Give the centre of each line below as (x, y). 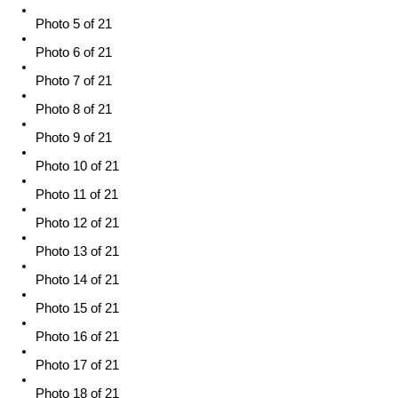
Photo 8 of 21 (74, 109)
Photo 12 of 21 (77, 223)
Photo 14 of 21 (77, 279)
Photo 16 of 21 (77, 336)
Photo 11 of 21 (77, 194)
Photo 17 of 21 (77, 365)
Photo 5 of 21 (74, 24)
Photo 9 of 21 (74, 137)
